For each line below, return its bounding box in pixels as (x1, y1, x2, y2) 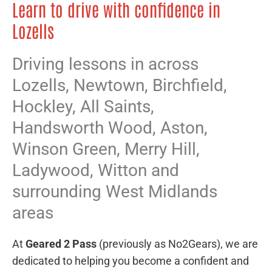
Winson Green (12, 138, 117, 159)
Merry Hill (124, 138, 196, 159)
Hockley (12, 96, 72, 117)
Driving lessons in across (12, 53, 199, 74)
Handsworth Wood (12, 117, 152, 138)
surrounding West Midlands (12, 181, 217, 202)
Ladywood (12, 160, 90, 180)
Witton (98, 160, 147, 180)
